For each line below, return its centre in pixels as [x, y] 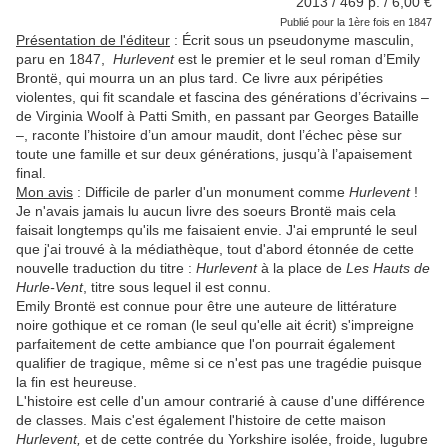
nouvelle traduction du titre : [106, 268]
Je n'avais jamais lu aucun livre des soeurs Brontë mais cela [206, 211]
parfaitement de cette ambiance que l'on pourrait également [205, 344]
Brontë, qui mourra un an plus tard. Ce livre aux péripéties [199, 78]
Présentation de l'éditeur [93, 40]
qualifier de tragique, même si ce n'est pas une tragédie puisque [219, 363]
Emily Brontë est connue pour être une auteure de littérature [206, 306]
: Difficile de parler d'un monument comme [211, 192]
